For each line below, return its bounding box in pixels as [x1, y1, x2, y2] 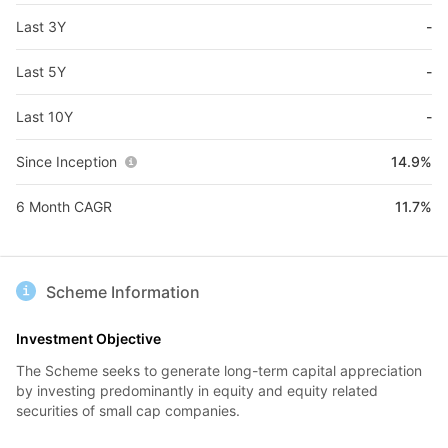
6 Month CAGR [16, 198, 112, 215]
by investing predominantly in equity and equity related [16, 382, 378, 399]
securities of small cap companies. [16, 402, 240, 419]
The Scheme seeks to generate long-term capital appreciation [16, 362, 422, 379]
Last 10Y [16, 108, 73, 125]
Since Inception [16, 153, 117, 170]
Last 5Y [16, 63, 66, 80]
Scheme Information [46, 282, 200, 302]
